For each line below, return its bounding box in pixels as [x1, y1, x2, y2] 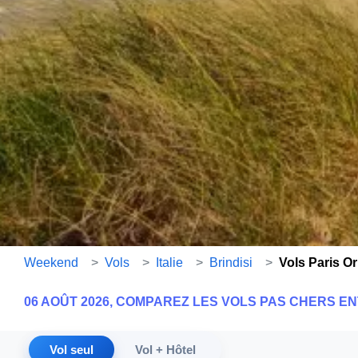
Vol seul [50, 342, 93, 356]
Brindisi [209, 255, 253, 269]
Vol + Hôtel [135, 342, 196, 356]
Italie [156, 255, 183, 269]
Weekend [24, 255, 78, 269]
